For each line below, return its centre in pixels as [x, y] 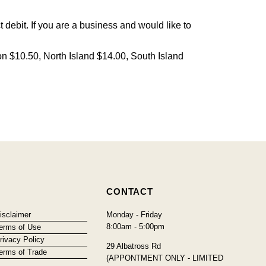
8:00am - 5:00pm [136, 226]
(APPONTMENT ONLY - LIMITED [165, 258]
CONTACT [130, 191]
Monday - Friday [134, 214]
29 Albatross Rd [134, 246]
